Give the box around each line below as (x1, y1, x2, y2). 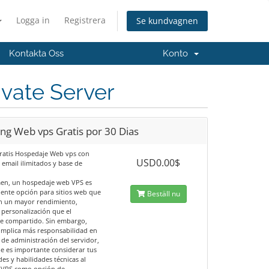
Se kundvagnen (136, 15, 198, 27)
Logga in (16, 14, 50, 26)
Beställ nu (145, 189, 180, 199)
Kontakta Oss (9, 48, 64, 59)
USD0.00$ (136, 156, 181, 169)
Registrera (64, 14, 106, 26)
